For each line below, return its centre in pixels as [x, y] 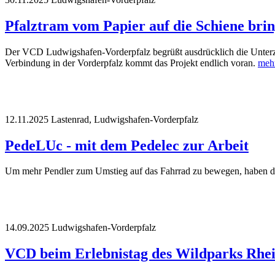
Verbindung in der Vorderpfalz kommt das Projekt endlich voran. [131, 63]
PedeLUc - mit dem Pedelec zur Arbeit [127, 145]
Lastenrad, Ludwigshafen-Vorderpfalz [125, 119]
